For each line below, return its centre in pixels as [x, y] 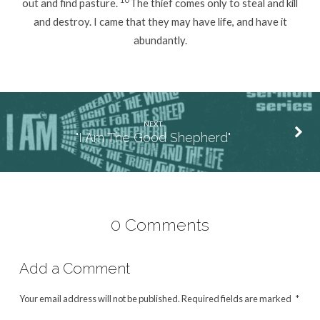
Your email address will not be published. [99, 298]
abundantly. [160, 40]
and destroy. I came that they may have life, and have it [160, 21]
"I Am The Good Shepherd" [153, 138]
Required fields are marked [236, 298]
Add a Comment [74, 268]
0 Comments [160, 225]
